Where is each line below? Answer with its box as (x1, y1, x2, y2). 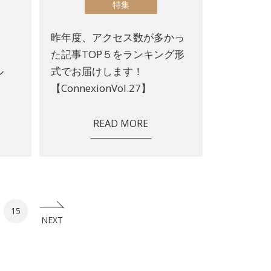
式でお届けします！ (51, 64, 144, 78)
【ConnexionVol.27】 (51, 80, 152, 95)
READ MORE (93, 116, 149, 130)
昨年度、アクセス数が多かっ (51, 30, 185, 44)
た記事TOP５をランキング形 (51, 47, 185, 61)
